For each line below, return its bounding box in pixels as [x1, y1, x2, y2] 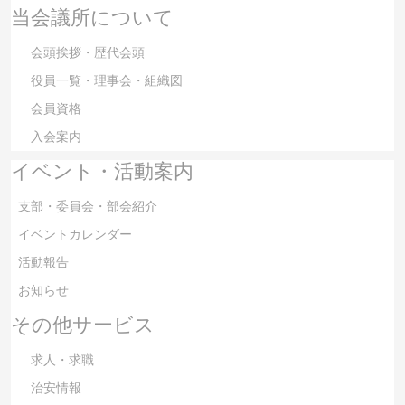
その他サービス [11, 313, 155, 337]
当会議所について [11, 5, 174, 30]
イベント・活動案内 [11, 159, 193, 184]
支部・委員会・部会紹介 [18, 198, 157, 214]
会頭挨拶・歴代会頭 [18, 44, 145, 61]
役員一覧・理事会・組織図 [18, 72, 183, 89]
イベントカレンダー [18, 226, 132, 242]
